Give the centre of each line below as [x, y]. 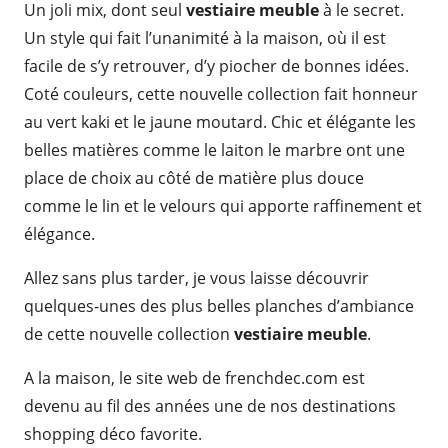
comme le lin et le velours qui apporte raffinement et [223, 206]
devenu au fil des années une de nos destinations [210, 406]
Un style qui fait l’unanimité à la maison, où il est [205, 38]
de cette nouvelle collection [129, 334]
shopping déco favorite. [113, 434]
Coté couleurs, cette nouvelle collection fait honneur [221, 94]
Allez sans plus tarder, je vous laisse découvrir [196, 278]
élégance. [59, 234]
